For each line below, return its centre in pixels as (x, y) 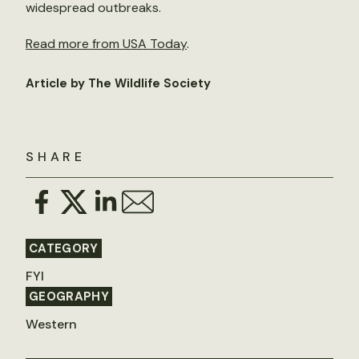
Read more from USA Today (106, 44)
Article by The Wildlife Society (118, 83)
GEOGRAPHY (69, 296)
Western (51, 324)
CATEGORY (64, 248)
